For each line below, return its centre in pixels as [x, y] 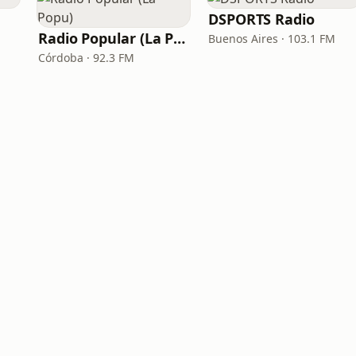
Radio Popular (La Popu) [180, 38]
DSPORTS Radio [261, 19]
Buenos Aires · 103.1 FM [272, 39]
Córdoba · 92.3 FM [86, 58]
